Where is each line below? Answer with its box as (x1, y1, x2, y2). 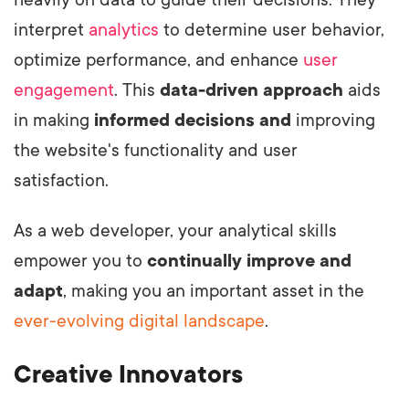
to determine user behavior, (159, 19, 384, 40)
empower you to (14, 250, 147, 271)
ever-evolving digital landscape (14, 310, 265, 331)
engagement (14, 79, 114, 100)
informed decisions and (94, 110, 291, 131)
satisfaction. (14, 170, 109, 191)
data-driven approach (160, 79, 343, 100)
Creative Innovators (14, 360, 243, 388)
